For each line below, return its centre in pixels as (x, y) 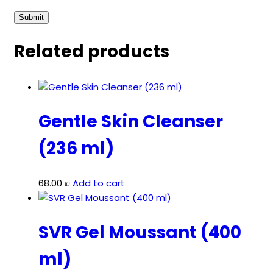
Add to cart (99, 183)
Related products (92, 52)
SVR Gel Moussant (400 (140, 233)
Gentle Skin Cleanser (131, 121)
